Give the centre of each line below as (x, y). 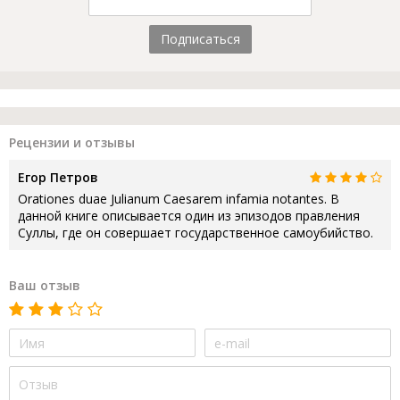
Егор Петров (58, 178)
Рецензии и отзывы (72, 143)
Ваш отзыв (45, 286)
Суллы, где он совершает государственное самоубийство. (196, 233)
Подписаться (200, 39)
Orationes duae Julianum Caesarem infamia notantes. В (179, 199)
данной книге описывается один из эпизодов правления (189, 216)
